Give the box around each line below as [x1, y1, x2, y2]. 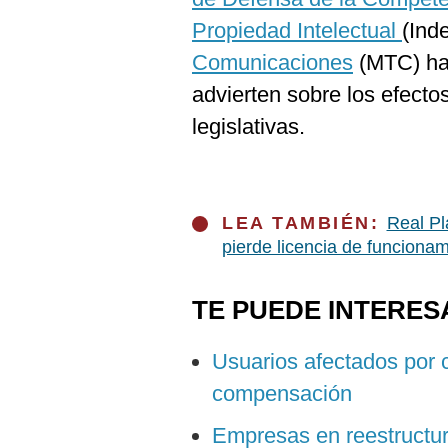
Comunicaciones [192, 50, 353, 75]
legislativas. [192, 114, 305, 139]
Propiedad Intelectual [192, 18, 402, 43]
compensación [212, 381, 352, 406]
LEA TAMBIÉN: [222, 213, 387, 233]
